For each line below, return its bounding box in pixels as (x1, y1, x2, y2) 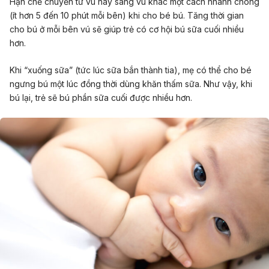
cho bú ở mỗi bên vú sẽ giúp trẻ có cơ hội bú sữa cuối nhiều (10, 23, 244, 34)
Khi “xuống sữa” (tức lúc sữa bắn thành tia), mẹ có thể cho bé (10, 64, 252, 75)
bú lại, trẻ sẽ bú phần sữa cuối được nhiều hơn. (10, 92, 192, 103)
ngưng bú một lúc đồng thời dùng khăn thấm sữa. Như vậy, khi (10, 78, 252, 89)
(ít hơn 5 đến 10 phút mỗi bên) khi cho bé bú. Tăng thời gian (10, 10, 244, 20)
